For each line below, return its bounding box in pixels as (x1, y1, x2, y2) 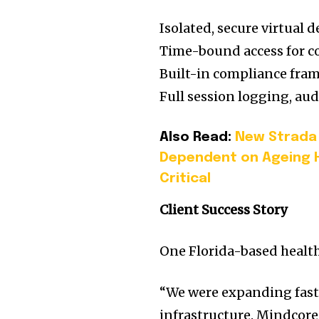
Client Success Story (159, 202, 288, 219)
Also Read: (159, 130, 236, 145)
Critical (159, 172, 211, 186)
